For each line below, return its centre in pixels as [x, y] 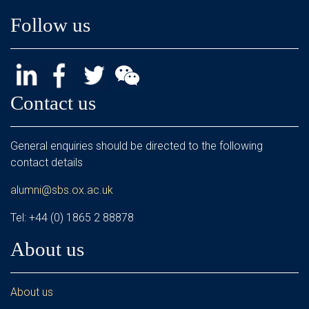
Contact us [53, 103]
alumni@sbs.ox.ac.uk [62, 190]
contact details [47, 162]
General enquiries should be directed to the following [137, 146]
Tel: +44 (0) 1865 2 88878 [72, 218]
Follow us [50, 25]
